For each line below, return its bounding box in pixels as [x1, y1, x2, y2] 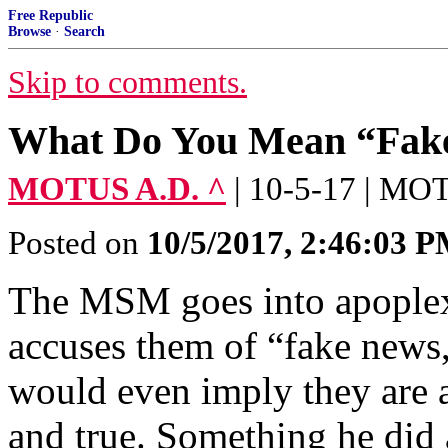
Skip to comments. [8, 65, 247, 100]
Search [64, 24, 105, 39]
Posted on [8, 225, 147, 261]
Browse [8, 24, 51, 39]
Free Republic [8, 8, 93, 23]
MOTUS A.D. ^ [8, 171, 226, 207]
